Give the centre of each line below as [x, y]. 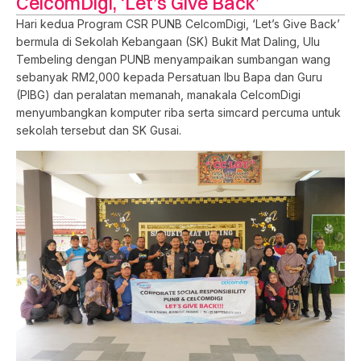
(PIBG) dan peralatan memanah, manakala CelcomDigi [158, 94]
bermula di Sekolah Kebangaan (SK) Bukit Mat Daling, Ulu [168, 41]
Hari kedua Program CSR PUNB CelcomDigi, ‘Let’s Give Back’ [178, 23]
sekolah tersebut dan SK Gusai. [99, 130]
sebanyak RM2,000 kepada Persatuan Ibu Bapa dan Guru [169, 77]
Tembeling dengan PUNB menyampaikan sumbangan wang [173, 59]
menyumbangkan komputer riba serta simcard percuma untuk [178, 112]
